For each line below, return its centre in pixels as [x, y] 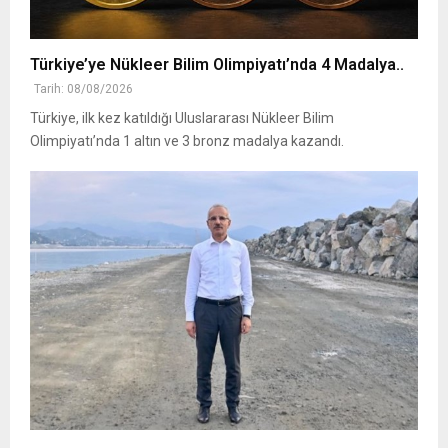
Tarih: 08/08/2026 [83, 89]
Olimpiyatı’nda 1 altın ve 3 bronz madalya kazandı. [187, 141]
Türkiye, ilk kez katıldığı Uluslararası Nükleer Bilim [182, 118]
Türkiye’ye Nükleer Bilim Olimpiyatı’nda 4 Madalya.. [217, 65]
